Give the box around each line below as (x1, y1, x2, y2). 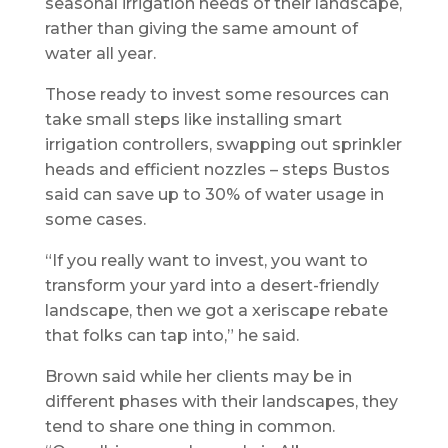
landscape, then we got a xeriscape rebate (44, 300, 388, 320)
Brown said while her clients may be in (44, 366, 352, 386)
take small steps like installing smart (44, 109, 342, 129)
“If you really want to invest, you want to (44, 250, 368, 270)
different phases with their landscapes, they (44, 391, 398, 411)
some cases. (44, 209, 146, 229)
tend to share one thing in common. (44, 416, 335, 436)
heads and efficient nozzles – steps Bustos (44, 159, 390, 179)
